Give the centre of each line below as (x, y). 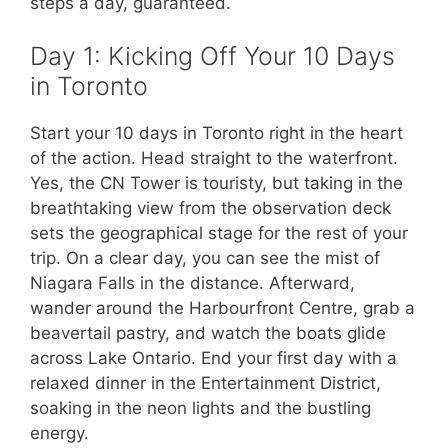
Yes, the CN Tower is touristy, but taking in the (216, 183)
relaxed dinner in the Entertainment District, (205, 383)
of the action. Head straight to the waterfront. (214, 158)
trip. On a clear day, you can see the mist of (205, 258)
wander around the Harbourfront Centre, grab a (222, 308)
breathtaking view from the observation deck (210, 208)
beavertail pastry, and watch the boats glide (208, 333)
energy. (59, 433)
